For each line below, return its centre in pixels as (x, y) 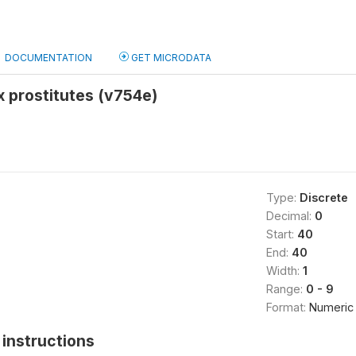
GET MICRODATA (170, 58)
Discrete (323, 197)
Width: (284, 271)
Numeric (331, 307)
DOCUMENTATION (48, 58)
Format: (287, 307)
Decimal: (290, 216)
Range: (286, 289)
